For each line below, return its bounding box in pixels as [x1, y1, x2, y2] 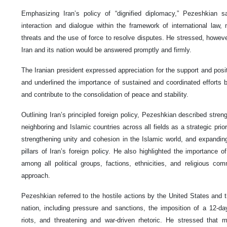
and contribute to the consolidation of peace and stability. [21, 91, 188, 99]
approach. [21, 172, 50, 180]
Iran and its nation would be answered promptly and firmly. [21, 46, 192, 54]
